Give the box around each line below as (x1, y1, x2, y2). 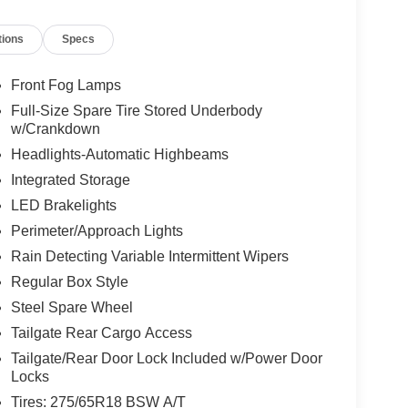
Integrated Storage (10, 172, 130, 189)
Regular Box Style (10, 274, 128, 291)
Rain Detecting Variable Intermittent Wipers (10, 249, 289, 265)
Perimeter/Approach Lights (10, 223, 183, 240)
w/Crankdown (10, 121, 100, 138)
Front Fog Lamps (10, 77, 121, 94)
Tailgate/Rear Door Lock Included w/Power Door (10, 351, 322, 367)
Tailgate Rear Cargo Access (10, 325, 192, 342)
